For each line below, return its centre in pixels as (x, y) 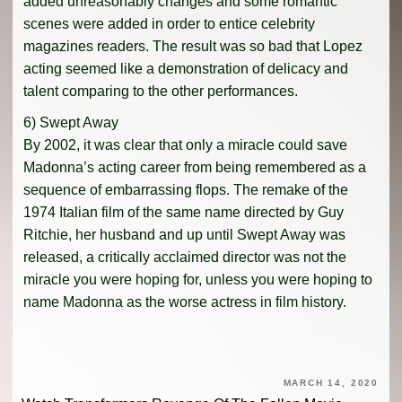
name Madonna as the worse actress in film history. (185, 301)
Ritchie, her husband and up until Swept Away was (184, 234)
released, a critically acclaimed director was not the (185, 257)
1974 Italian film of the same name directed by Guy (184, 212)
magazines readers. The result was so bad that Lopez (193, 46)
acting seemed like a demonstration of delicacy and (186, 68)
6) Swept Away (71, 122)
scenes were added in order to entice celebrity (169, 23)
